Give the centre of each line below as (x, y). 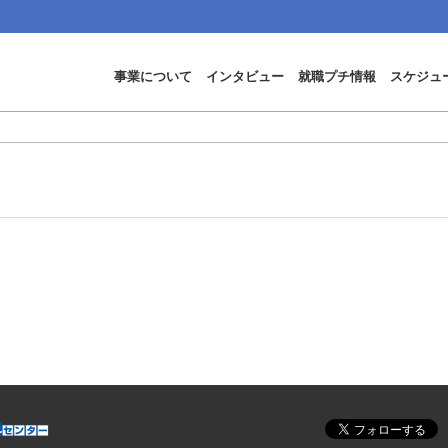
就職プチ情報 (337, 76)
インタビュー (245, 76)
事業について (153, 76)
